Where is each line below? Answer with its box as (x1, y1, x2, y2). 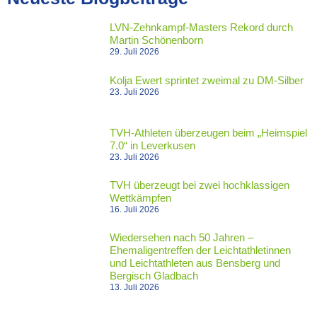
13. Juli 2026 (110, 282, 160, 293)
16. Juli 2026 (110, 204, 160, 214)
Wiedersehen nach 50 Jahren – (110, 231, 254, 244)
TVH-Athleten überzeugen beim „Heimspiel (110, 126, 308, 139)
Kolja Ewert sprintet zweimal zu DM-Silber (110, 74, 304, 86)
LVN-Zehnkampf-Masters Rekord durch (110, 21, 294, 34)
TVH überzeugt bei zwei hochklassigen (110, 178, 290, 191)
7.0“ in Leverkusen (110, 139, 196, 151)
